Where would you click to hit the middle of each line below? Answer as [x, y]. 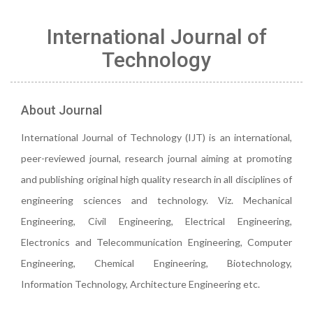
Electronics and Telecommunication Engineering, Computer [156, 242]
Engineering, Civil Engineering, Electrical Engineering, [156, 221]
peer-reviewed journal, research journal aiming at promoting [156, 158]
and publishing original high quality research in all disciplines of [156, 179]
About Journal [61, 110]
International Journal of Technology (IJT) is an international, [156, 137]
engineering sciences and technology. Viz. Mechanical [156, 200]
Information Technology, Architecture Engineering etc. [140, 284]
